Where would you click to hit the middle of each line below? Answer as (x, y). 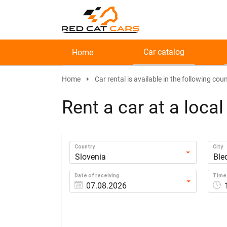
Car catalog (164, 52)
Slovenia (90, 157)
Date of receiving (97, 176)
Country (85, 147)
